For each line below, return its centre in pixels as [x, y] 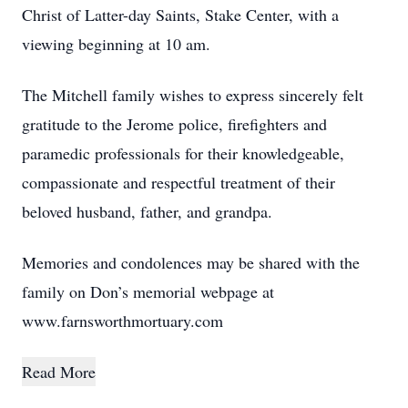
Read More [59, 372]
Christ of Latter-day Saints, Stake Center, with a [180, 15]
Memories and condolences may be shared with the [191, 262]
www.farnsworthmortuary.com [122, 321]
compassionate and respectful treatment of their [178, 182]
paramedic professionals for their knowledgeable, [183, 153]
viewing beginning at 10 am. [116, 44]
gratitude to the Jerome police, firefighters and [174, 124]
